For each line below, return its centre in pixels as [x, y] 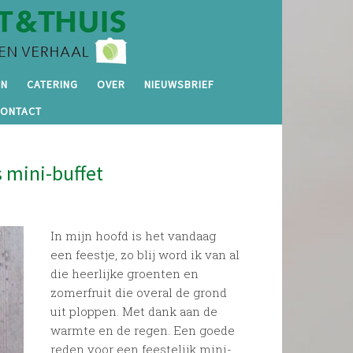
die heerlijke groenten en [125, 273]
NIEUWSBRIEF [180, 84]
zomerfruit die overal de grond [139, 292]
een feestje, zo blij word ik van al [145, 254]
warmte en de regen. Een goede [143, 330]
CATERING [53, 84]
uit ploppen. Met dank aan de [134, 311]
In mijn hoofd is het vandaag [134, 235]
